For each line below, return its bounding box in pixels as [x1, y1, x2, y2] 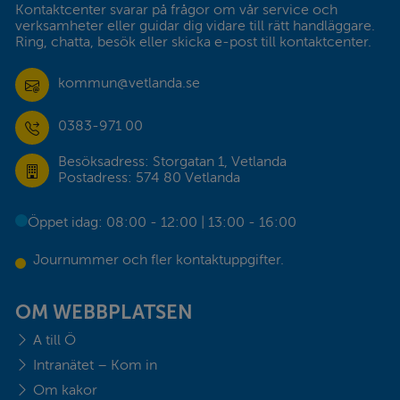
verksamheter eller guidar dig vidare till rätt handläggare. [15, 17, 375, 34]
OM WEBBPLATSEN [15, 300, 193, 323]
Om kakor [33, 381, 97, 398]
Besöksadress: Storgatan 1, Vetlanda [58, 153, 287, 170]
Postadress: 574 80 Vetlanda [58, 169, 240, 186]
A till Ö [33, 331, 76, 348]
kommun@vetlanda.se [58, 74, 200, 91]
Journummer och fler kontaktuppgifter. [33, 251, 284, 268]
